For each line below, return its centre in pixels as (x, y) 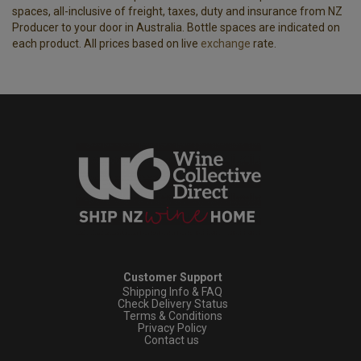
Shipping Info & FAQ (172, 291)
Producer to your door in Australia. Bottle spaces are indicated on (176, 27)
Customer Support (172, 277)
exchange (226, 44)
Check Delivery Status (172, 303)
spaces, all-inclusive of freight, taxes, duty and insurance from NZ (177, 11)
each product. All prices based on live (106, 44)
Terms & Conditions (172, 315)
